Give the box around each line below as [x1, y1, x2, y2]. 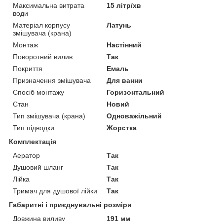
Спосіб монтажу [13, 88, 64, 96]
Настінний [107, 40, 142, 49]
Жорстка [107, 123, 137, 132]
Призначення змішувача [13, 76, 91, 84]
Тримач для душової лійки [13, 186, 97, 195]
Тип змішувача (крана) [13, 111, 85, 120]
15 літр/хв [107, 1, 142, 9]
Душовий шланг [13, 163, 63, 171]
